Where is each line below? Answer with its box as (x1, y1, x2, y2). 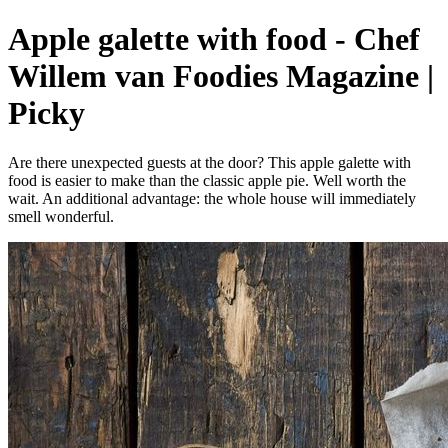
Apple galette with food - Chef (8, 21, 420, 58)
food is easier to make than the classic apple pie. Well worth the (8, 171, 406, 189)
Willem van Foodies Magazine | (8, 58, 434, 95)
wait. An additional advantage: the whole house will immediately (8, 189, 416, 207)
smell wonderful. (8, 207, 114, 225)
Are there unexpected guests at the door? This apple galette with (8, 153, 411, 171)
